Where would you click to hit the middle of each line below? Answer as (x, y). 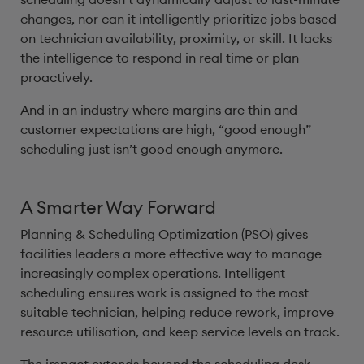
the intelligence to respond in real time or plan (160, 58)
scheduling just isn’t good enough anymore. (153, 149)
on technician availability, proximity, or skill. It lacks (176, 38)
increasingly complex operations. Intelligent (153, 273)
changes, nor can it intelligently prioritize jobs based (178, 19)
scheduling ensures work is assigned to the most (165, 292)
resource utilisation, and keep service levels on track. (182, 331)
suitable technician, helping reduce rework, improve (177, 312)
